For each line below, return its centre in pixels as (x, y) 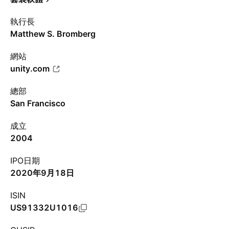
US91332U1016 (44, 208)
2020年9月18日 (42, 173)
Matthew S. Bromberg (53, 34)
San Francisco (38, 103)
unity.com (30, 68)
